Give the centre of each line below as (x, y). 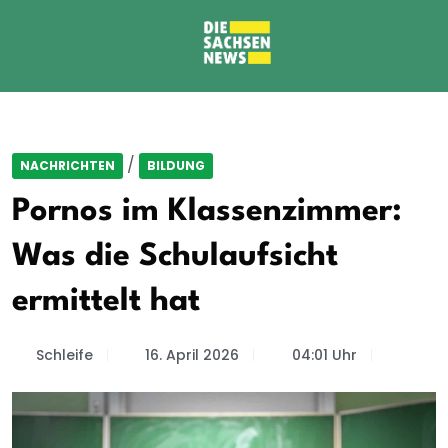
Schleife (64, 355)
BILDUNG (176, 165)
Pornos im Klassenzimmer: (207, 211)
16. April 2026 (192, 355)
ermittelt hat (106, 301)
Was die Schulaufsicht (175, 256)
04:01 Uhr (324, 355)
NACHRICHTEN (67, 165)
